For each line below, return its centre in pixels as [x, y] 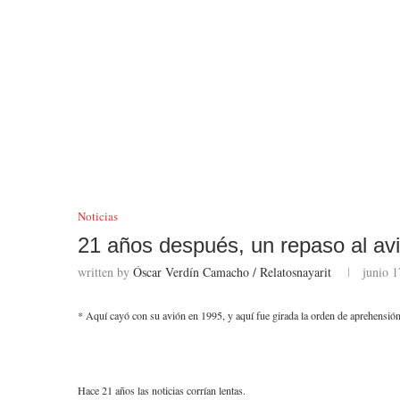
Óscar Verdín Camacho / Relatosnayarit [232, 272]
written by [105, 272]
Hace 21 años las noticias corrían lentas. [163, 390]
